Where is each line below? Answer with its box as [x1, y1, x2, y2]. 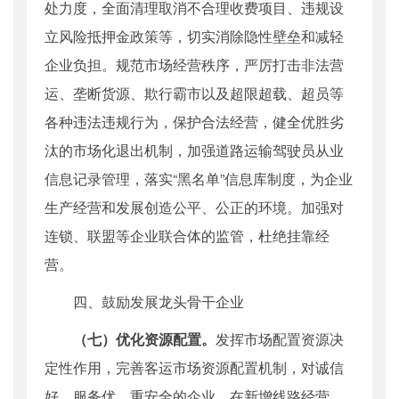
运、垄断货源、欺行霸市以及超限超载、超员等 [45, 83, 344, 104]
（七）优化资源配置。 [73, 329, 216, 350]
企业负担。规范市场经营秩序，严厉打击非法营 [45, 54, 344, 76]
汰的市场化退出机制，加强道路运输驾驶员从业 [45, 140, 344, 161]
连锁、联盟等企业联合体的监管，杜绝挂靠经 [45, 225, 330, 247]
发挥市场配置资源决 [216, 329, 344, 350]
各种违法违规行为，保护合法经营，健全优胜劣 [45, 111, 344, 133]
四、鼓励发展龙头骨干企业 [45, 291, 244, 313]
